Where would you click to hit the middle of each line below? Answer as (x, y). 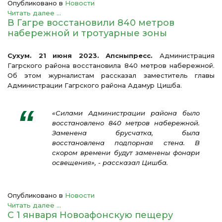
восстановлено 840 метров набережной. (126, 123)
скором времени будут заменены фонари (126, 152)
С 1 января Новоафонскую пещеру (90, 215)
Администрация (184, 55)
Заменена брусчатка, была (126, 133)
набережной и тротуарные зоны (87, 33)
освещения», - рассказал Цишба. (110, 162)
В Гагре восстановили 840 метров (91, 23)
